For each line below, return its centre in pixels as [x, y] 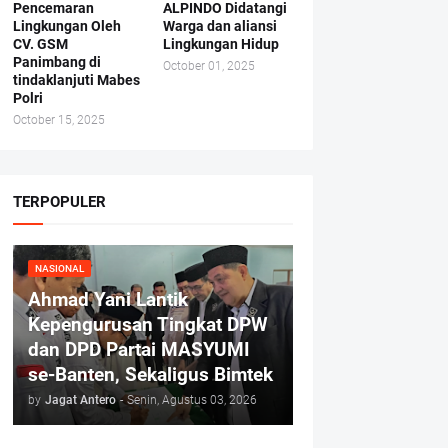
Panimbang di [56, 62]
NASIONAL [59, 268]
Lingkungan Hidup [220, 44]
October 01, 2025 [208, 66]
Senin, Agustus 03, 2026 [191, 400]
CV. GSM [40, 44]
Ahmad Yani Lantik [107, 299]
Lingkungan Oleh [66, 26]
